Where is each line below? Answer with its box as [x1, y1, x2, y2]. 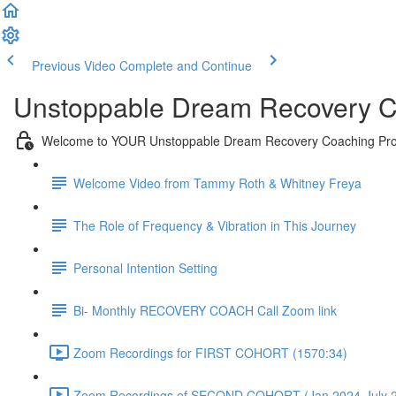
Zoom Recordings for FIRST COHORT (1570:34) [73, 343, 347, 362]
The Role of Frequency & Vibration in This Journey [73, 216, 356, 234]
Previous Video [32, 57, 116, 74]
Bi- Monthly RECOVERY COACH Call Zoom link [73, 301, 337, 319]
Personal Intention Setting [73, 258, 217, 277]
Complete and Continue [119, 57, 252, 74]
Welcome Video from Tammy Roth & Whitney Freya [73, 173, 362, 192]
